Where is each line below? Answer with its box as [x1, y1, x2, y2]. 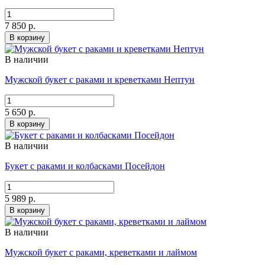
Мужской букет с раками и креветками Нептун [5, 75, 195, 85]
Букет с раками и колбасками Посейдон [5, 161, 165, 172]
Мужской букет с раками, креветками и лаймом [5, 247, 197, 258]
